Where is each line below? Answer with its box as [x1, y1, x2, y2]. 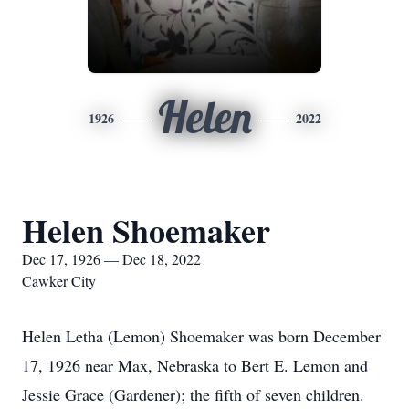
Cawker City [22, 271, 96, 290]
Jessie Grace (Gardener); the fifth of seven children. [22, 383, 364, 405]
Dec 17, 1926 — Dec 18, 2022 [22, 249, 201, 268]
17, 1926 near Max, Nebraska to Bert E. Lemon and [22, 354, 368, 376]
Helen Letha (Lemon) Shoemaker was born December [22, 325, 381, 347]
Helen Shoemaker [22, 206, 270, 254]
